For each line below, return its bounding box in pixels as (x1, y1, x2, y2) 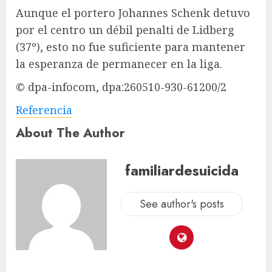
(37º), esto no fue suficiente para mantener (16, 39, 245, 54)
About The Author (16, 123, 125, 142)
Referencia (16, 102, 72, 117)
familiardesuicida (124, 160, 239, 182)
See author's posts (139, 196, 224, 212)
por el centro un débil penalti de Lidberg (16, 22, 234, 37)
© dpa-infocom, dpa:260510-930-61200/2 (16, 79, 226, 94)
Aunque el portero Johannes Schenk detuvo (16, 5, 250, 20)
